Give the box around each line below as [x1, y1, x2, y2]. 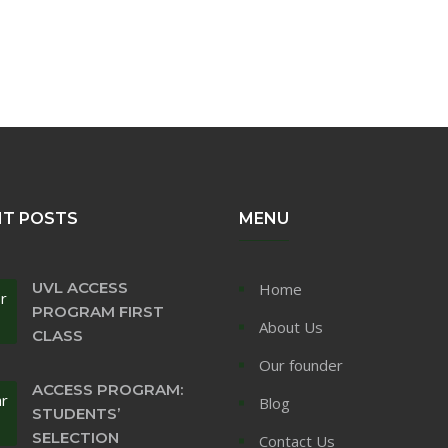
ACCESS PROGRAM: [31, 379, 183, 399]
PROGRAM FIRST [31, 301, 164, 321]
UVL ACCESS [31, 277, 128, 297]
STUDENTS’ [31, 403, 120, 423]
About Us [259, 316, 323, 337]
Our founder [259, 354, 343, 375]
